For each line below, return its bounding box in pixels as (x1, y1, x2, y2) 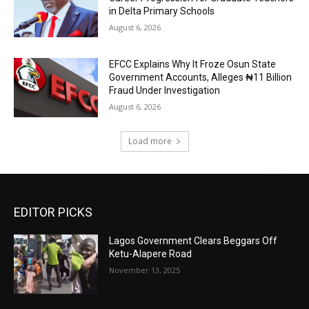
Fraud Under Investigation (109, 85, 221, 97)
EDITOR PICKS (14, 205, 92, 220)
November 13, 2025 (109, 265, 181, 276)
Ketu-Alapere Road (109, 248, 192, 260)
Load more (128, 135, 172, 148)
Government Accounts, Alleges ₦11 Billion (109, 72, 292, 83)
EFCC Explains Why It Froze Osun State (109, 59, 277, 70)
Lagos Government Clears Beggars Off (109, 235, 278, 247)
